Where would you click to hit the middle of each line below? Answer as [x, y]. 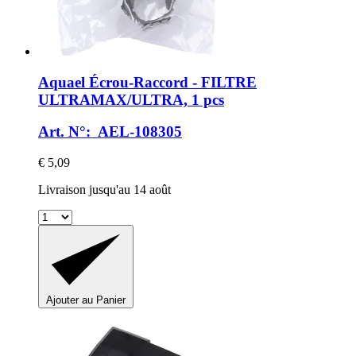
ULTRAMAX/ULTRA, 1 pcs [131, 99]
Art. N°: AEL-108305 [110, 132]
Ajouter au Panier [86, 300]
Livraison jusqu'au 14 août [104, 190]
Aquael [62, 82]
